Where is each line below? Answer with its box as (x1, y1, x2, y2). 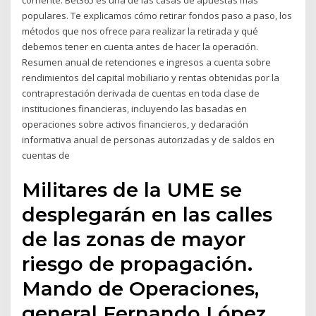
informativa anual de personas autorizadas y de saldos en (22, 133, 275, 147)
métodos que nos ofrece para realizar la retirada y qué (22, 25, 259, 38)
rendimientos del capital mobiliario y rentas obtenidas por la (22, 71, 280, 85)
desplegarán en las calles (22, 202, 273, 226)
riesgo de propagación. (22, 251, 253, 276)
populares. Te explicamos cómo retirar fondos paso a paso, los (22, 9, 293, 23)
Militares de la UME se (22, 177, 243, 202)
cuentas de (22, 149, 71, 162)
